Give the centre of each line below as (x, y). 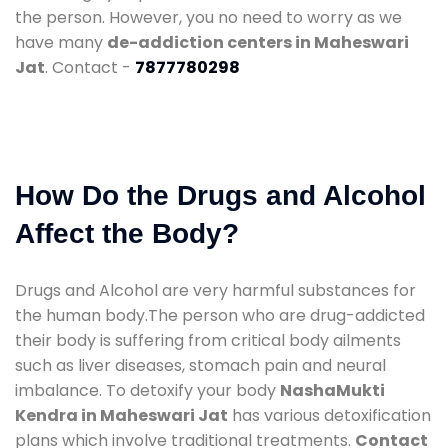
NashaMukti (332, 390)
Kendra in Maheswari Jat (121, 415)
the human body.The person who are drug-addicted (220, 315)
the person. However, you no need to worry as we (208, 17)
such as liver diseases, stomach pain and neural (200, 365)
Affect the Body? (127, 233)
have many (61, 42)
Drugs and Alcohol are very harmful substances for (215, 290)
